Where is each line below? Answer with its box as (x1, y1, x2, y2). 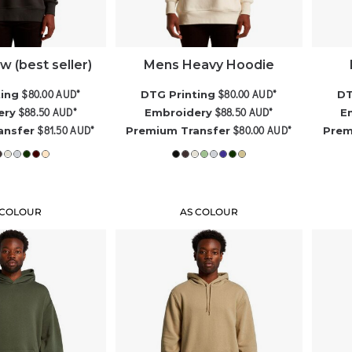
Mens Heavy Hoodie (143, 57, 274, 72)
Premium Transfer (126, 123, 231, 137)
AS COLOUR (179, 205, 238, 218)
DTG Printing (141, 87, 216, 101)
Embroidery (144, 105, 212, 119)
